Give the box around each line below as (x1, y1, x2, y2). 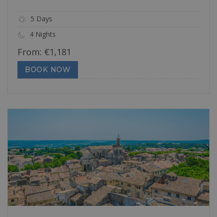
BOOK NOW (25, 65, 71, 74)
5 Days (29, 14, 52, 23)
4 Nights (28, 30, 56, 39)
